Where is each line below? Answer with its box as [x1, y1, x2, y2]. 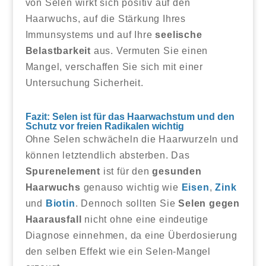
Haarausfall [25, 214, 82, 224]
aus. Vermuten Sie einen [90, 45, 208, 56]
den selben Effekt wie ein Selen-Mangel [25, 246, 211, 256]
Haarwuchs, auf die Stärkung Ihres [25, 13, 186, 24]
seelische [155, 29, 202, 40]
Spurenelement [25, 166, 100, 176]
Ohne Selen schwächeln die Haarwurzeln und [25, 134, 239, 144]
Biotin [45, 198, 75, 208]
